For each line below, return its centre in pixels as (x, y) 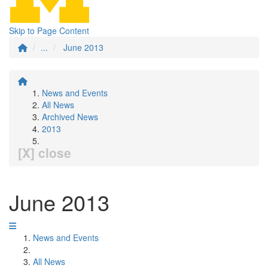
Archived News (70, 117)
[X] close (45, 153)
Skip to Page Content (49, 31)
